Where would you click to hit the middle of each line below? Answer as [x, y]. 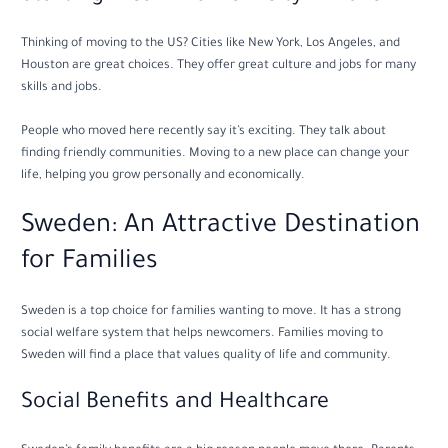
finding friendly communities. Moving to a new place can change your [215, 154]
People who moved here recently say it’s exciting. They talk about [204, 132]
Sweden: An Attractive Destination [221, 227]
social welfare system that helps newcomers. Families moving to [202, 334]
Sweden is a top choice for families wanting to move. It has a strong [211, 312]
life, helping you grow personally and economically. [163, 176]
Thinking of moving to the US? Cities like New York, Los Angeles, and [211, 44]
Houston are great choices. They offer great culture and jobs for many [219, 66]
